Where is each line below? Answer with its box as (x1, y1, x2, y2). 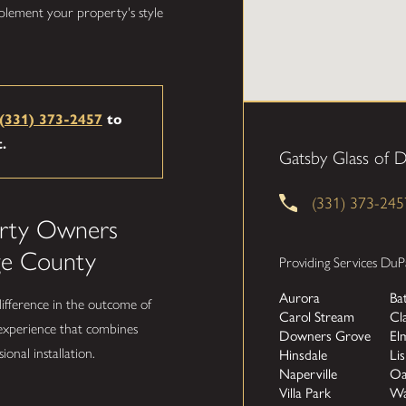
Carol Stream (279, 308, 355, 326)
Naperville (279, 365, 338, 383)
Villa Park (279, 384, 332, 402)
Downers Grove (279, 327, 372, 345)
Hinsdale (279, 346, 328, 364)
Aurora (279, 289, 321, 307)
